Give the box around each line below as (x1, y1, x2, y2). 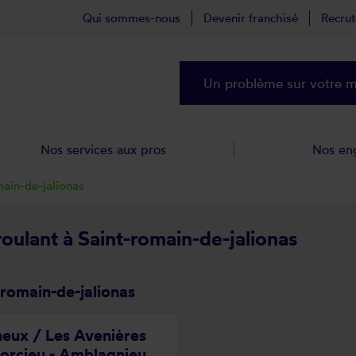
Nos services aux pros (41, 141, 167, 157)
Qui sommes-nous (83, 10, 180, 25)
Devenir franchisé (203, 10, 298, 25)
